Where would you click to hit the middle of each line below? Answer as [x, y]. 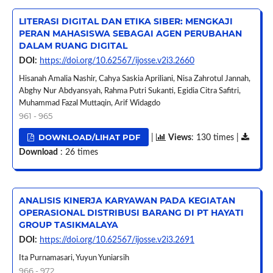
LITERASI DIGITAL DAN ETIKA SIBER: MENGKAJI [126, 21]
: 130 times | [217, 137]
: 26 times [78, 152]
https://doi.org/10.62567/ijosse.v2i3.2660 [117, 61]
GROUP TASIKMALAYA [68, 225]
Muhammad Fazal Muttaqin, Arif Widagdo [89, 103]
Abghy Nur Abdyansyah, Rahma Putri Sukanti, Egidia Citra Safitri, [129, 91]
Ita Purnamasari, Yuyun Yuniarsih [74, 258]
